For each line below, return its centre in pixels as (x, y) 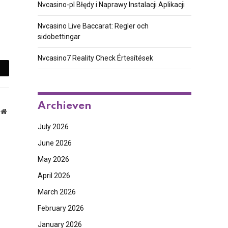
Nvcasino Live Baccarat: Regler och (93, 26)
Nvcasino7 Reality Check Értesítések (95, 58)
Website (18, 111)
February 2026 (61, 208)
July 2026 (53, 127)
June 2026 (54, 143)
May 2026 (53, 159)
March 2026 (56, 192)
